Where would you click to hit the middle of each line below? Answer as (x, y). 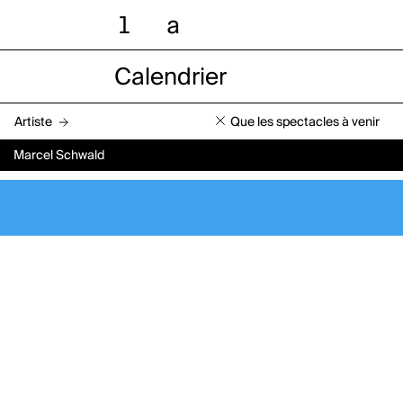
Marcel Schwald (59, 156)
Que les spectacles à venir (305, 122)
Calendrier (170, 78)
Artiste (33, 122)
